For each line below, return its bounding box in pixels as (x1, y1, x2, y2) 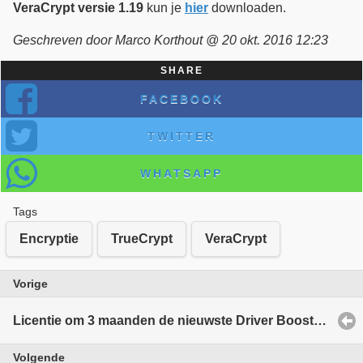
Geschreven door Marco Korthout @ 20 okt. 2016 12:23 (13, 32, 328, 47)
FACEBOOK (139, 92, 224, 105)
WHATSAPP (140, 166, 223, 180)
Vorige (13, 277, 48, 291)
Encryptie (19, 232, 79, 246)
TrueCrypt (111, 232, 173, 246)
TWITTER (147, 129, 216, 143)
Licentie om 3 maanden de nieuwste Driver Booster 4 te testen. (314, 313, 327, 327)
